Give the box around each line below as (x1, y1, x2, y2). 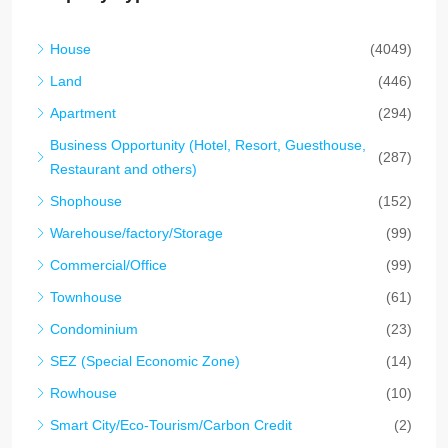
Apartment (50, 105, 116, 121)
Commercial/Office (50, 257, 167, 273)
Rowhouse (50, 385, 117, 401)
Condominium (50, 321, 138, 337)
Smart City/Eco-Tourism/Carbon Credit (50, 417, 292, 433)
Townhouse (50, 289, 122, 305)
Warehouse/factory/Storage (50, 225, 223, 241)
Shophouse (50, 193, 122, 209)
